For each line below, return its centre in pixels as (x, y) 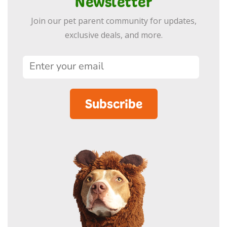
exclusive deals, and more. (113, 35)
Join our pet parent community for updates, (113, 21)
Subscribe (113, 104)
